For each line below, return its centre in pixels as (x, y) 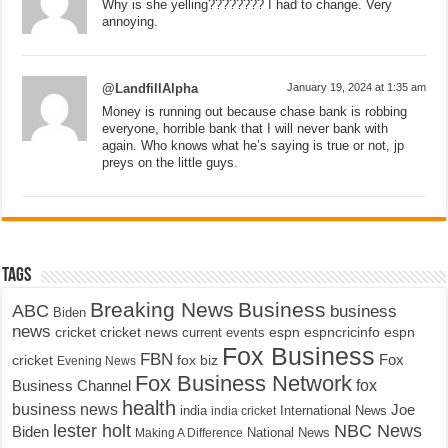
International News (334, 410)
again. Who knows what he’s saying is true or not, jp (253, 145)
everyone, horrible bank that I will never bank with (245, 128)
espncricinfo (342, 332)
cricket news (139, 332)
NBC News (378, 430)
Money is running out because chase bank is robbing (255, 111)
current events (224, 332)
